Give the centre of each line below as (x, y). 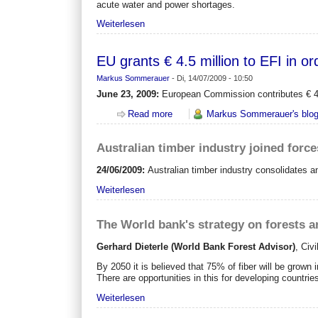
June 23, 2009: (128, 94)
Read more (150, 114)
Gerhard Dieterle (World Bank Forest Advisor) (196, 246)
